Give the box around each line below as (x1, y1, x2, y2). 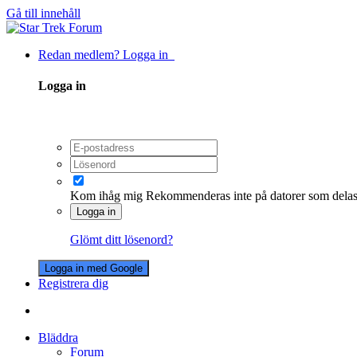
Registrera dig (38, 276, 108, 290)
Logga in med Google (45, 261, 143, 274)
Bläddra (38, 330, 78, 344)
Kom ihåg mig (70, 188, 143, 202)
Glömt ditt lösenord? (70, 232, 173, 246)
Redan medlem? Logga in (38, 48, 175, 61)
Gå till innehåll (6, 6, 80, 20)
